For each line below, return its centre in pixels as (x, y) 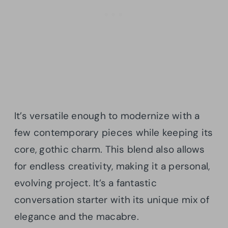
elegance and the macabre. (77, 216)
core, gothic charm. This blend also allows (110, 149)
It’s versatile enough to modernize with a (107, 116)
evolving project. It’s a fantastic (85, 183)
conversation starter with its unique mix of (112, 199)
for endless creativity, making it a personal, (112, 166)
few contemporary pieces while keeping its (114, 132)
